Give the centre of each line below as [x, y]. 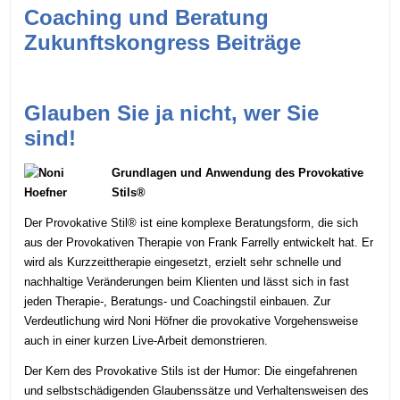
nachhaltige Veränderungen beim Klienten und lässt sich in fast [187, 282]
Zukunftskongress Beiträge [163, 42]
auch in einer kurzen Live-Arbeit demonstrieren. [146, 341]
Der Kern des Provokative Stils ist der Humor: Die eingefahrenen [191, 371]
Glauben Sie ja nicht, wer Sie [172, 112]
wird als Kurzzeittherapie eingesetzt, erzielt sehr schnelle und [183, 262]
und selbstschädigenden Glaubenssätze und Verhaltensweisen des [197, 391]
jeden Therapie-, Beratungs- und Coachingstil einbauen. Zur [178, 302]
